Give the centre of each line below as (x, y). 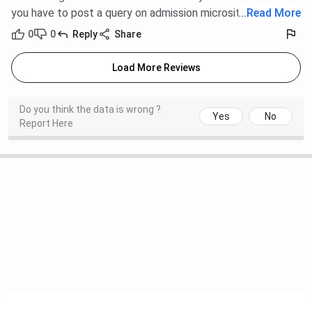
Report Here (46, 124)
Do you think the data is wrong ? (90, 110)
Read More (274, 13)
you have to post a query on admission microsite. (130, 13)
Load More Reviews (156, 68)
